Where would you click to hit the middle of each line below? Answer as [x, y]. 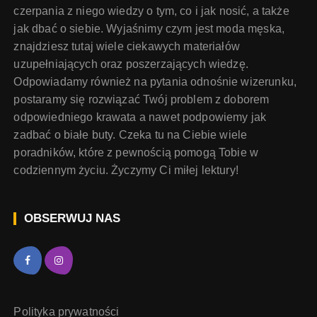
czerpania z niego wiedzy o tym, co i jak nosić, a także [151, 11]
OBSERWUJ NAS [73, 218]
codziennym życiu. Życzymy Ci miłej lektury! [126, 170]
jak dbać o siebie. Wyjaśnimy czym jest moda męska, [149, 29]
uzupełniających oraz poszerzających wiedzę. [131, 64]
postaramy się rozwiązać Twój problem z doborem [142, 99]
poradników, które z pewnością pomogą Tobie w [136, 152]
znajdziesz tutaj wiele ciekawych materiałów [127, 46]
